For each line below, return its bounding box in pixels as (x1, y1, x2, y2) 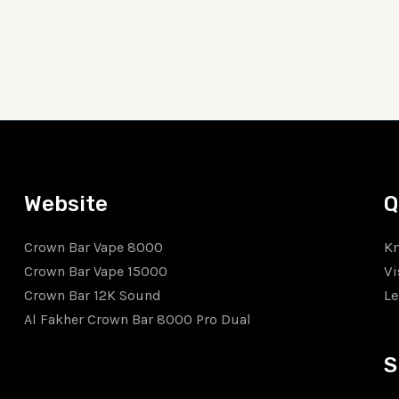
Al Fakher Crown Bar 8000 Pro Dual (24, 310, 252, 328)
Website (24, 191, 109, 216)
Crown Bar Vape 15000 (24, 262, 168, 280)
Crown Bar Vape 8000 (24, 238, 164, 256)
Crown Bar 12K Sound (24, 286, 162, 304)
